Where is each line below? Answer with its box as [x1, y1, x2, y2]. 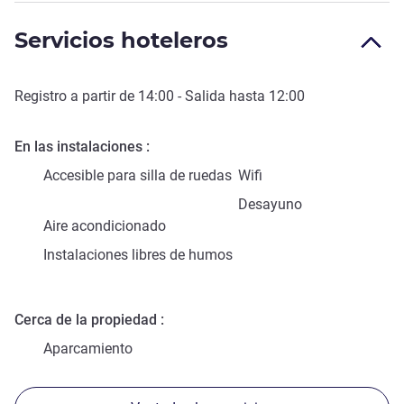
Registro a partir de [14, 87, 138, 105]
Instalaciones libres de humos [43, 245, 233, 263]
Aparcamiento [43, 339, 133, 357]
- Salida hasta [174, 87, 269, 105]
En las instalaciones [14, 137, 142, 155]
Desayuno [238, 195, 302, 213]
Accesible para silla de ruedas [43, 166, 232, 184]
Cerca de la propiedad [14, 310, 157, 328]
